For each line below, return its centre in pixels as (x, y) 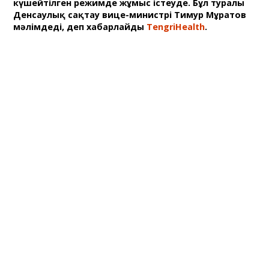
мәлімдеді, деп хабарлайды (80, 26)
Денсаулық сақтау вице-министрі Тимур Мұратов (130, 14)
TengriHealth (176, 26)
